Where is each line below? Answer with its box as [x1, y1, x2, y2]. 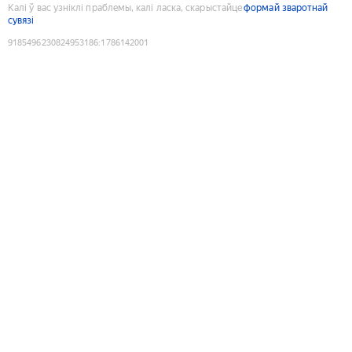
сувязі [8, 14, 35, 26]
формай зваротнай [244, 2, 328, 13]
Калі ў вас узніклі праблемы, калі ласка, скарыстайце [8, 2, 243, 13]
